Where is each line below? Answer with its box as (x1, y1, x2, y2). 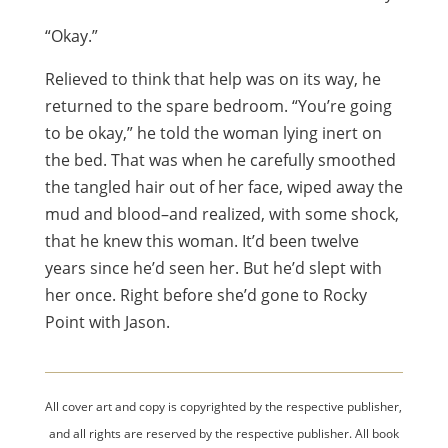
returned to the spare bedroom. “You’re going (44, 95, 392, 117)
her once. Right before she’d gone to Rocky (44, 284, 367, 306)
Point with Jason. (44, 311, 170, 333)
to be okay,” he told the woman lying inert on (44, 122, 382, 144)
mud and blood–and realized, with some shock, (44, 203, 399, 225)
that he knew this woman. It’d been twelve (44, 230, 359, 252)
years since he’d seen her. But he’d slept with (44, 257, 382, 279)
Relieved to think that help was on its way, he (44, 68, 381, 90)
